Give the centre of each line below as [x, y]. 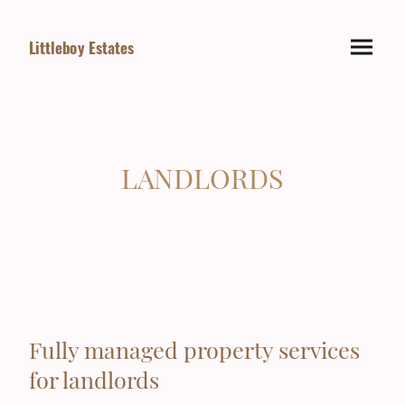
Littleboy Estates [82, 47]
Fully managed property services [194, 349]
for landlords [94, 379]
